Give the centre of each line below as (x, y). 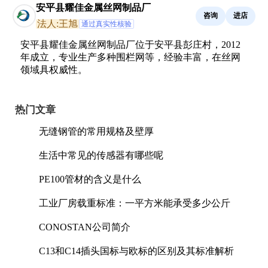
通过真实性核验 (106, 24)
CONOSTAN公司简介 (85, 227)
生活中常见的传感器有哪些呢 (101, 155)
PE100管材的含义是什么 (90, 179)
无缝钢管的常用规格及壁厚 (96, 131)
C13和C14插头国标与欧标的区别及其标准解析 (136, 251)
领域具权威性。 (54, 69)
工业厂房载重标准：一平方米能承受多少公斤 (135, 203)
